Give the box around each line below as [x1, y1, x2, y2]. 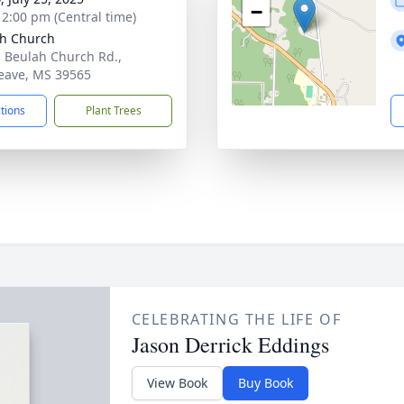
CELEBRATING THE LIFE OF [131, 309, 342, 329]
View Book [146, 374, 207, 391]
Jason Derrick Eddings [131, 330, 329, 359]
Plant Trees [85, 103, 142, 118]
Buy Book [237, 374, 293, 391]
